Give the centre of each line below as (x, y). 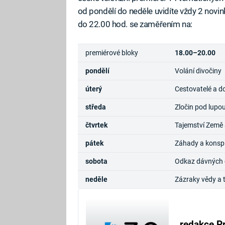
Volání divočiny (198, 71)
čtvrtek (96, 125)
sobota (96, 161)
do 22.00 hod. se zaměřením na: (135, 24)
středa (95, 107)
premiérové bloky (111, 53)
